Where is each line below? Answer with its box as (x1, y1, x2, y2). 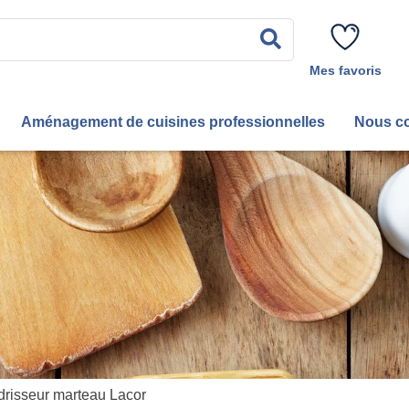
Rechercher (279, 26, 392, 50)
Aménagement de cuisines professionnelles (21, 113, 325, 130)
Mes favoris (309, 63, 382, 78)
